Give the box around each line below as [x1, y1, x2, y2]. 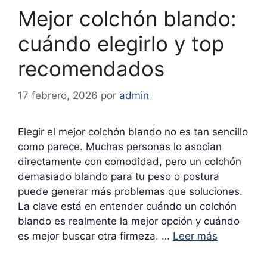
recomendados [18, 56, 164, 81]
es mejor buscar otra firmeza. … [18, 229, 173, 242]
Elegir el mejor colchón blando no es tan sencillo [18, 125, 248, 138]
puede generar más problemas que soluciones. [18, 185, 243, 197]
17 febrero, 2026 [18, 89, 98, 101]
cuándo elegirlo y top [18, 31, 224, 56]
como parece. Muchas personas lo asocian [18, 140, 222, 153]
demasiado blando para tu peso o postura [18, 170, 219, 182]
